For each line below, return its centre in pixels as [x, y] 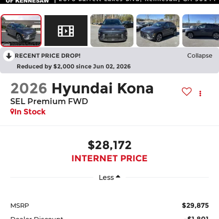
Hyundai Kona [103, 88]
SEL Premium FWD [49, 102]
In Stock [30, 112]
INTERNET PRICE [109, 158]
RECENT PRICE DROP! [48, 56]
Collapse [200, 56]
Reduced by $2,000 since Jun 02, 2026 [74, 66]
